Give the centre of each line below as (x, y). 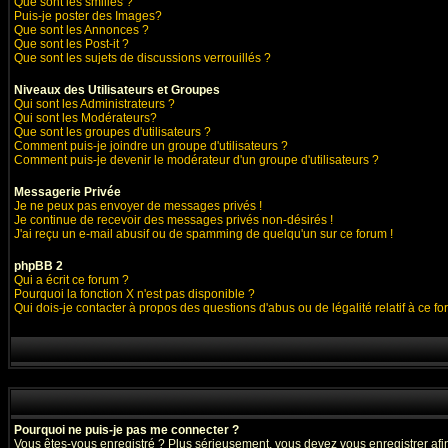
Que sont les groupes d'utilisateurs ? (112, 132)
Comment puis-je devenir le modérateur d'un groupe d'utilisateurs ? (196, 160)
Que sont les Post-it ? (71, 44)
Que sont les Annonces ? (81, 30)
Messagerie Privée (67, 192)
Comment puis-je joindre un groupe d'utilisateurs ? (151, 146)
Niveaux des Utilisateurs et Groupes (117, 90)
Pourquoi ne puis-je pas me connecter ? (126, 430)
